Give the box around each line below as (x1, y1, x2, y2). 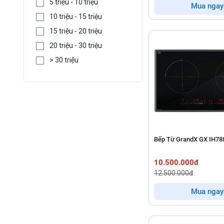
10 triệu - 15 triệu (49, 12, 102, 20)
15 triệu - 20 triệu (49, 26, 102, 35)
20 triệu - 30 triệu (49, 41, 102, 49)
